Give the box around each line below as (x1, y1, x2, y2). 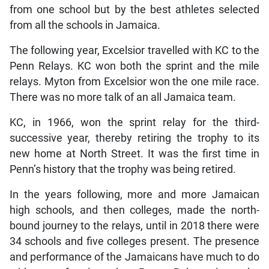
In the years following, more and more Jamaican (9, 189, 260, 201)
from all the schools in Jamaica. (9, 19, 160, 32)
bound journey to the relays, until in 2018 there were (9, 220, 260, 232)
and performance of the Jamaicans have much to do (9, 251, 260, 264)
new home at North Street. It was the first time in (9, 148, 260, 160)
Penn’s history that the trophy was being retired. (9, 163, 236, 176)
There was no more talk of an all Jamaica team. (9, 91, 236, 104)
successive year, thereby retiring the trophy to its (9, 132, 260, 145)
